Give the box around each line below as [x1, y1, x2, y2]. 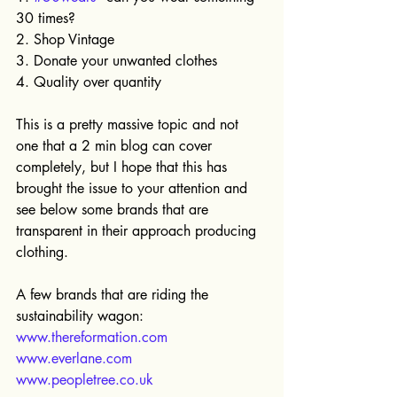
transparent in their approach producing [16, 221, 261, 240]
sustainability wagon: [16, 306, 148, 325]
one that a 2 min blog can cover [16, 136, 216, 155]
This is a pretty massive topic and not [16, 114, 243, 134]
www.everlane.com [16, 348, 132, 368]
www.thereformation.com [16, 327, 167, 346]
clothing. [16, 242, 68, 261]
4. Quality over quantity [16, 72, 161, 91]
